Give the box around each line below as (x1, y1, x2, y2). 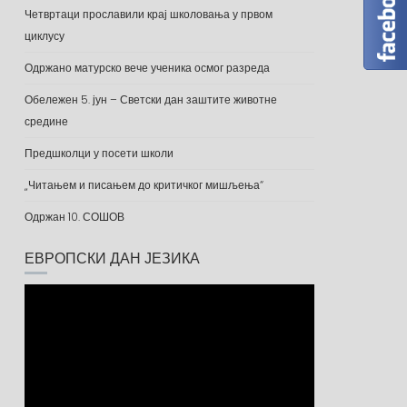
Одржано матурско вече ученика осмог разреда (24, 60, 270, 75)
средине (24, 114, 68, 129)
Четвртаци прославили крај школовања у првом (24, 6, 273, 22)
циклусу (24, 28, 65, 44)
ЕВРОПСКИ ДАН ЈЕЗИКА (24, 248, 200, 269)
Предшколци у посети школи (24, 145, 174, 161)
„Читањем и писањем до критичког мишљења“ (24, 177, 263, 193)
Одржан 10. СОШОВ (24, 209, 124, 224)
